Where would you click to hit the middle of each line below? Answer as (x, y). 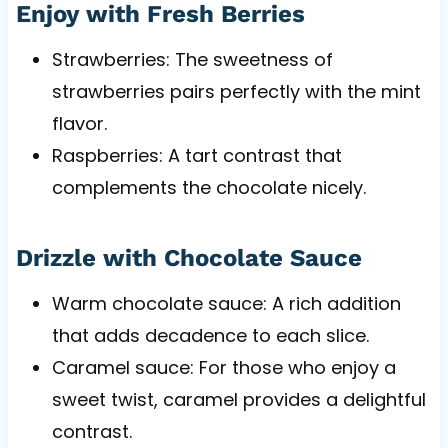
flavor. (79, 123)
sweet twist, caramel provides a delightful (238, 399)
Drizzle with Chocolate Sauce (188, 257)
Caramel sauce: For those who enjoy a (223, 367)
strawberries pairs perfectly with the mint (236, 91)
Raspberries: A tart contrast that (196, 155)
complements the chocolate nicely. (208, 187)
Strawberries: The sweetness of (192, 59)
